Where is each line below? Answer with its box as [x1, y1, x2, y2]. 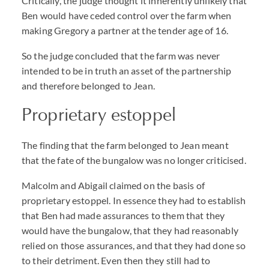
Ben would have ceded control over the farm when [22, 10, 232, 21]
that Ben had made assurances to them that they [22, 210, 225, 221]
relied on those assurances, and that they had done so [22, 240, 246, 251]
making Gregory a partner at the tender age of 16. [22, 25, 228, 36]
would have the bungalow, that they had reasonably [22, 225, 238, 236]
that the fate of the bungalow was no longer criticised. [22, 154, 246, 166]
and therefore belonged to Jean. [22, 80, 155, 91]
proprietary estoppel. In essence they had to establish [22, 195, 246, 206]
